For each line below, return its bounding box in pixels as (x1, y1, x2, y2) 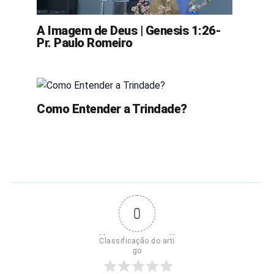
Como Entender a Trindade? (37, 101, 187, 116)
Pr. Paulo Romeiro (37, 35, 133, 51)
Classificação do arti (99, 236, 175, 245)
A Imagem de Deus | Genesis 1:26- (37, 23, 221, 39)
